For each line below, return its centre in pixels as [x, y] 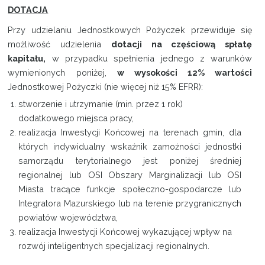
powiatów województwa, [68, 218]
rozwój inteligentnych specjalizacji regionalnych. [114, 246]
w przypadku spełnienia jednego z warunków [149, 59]
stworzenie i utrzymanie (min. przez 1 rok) [101, 104]
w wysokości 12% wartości [185, 73]
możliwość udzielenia [59, 44]
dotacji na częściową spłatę [182, 44]
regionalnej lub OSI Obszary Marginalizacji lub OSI [130, 175]
